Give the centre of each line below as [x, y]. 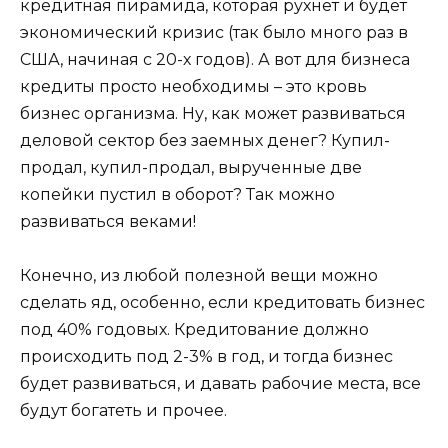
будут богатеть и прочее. [123, 410]
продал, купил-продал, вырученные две [191, 167]
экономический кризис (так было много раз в [214, 32]
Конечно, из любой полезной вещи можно [199, 275]
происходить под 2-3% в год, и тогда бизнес [206, 356]
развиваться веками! [108, 221]
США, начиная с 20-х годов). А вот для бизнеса [215, 59]
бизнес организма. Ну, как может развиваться [213, 113]
